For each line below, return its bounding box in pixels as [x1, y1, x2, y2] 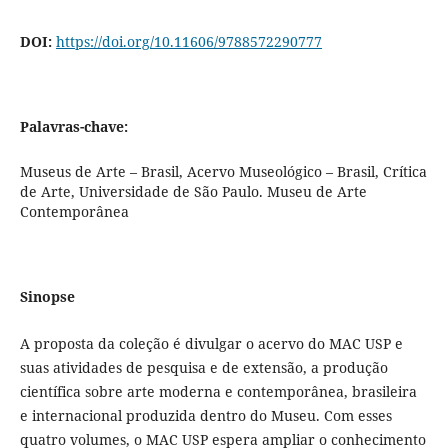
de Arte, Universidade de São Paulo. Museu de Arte [19, 182, 367, 202]
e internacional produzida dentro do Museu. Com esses [19, 406, 392, 426]
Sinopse [19, 287, 75, 307]
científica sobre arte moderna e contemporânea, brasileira [19, 382, 417, 402]
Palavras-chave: [19, 117, 128, 137]
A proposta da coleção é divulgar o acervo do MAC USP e [19, 334, 403, 354]
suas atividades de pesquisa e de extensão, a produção [19, 358, 388, 378]
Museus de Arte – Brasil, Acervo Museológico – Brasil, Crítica [19, 162, 427, 182]
